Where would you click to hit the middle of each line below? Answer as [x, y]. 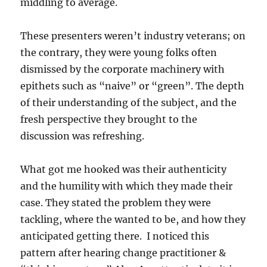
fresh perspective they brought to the [109, 119]
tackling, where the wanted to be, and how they [133, 219]
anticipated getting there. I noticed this [115, 236]
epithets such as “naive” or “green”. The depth [133, 86]
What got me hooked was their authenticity [124, 169]
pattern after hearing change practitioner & [123, 253]
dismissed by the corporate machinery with [123, 69]
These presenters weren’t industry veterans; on [133, 36]
